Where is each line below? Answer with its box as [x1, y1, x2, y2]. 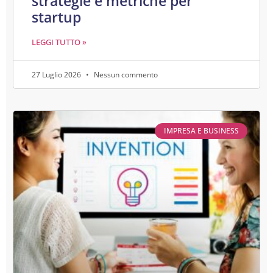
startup [32, 7, 81, 27]
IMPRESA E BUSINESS [163, 125, 239, 136]
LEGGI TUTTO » [32, 36, 87, 48]
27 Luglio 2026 [32, 69, 83, 80]
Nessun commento [92, 69, 158, 80]
